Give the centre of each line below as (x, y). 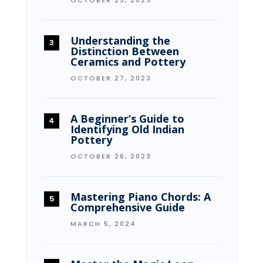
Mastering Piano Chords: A (141, 196)
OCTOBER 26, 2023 (111, 156)
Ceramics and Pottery (128, 61)
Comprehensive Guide (128, 207)
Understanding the (120, 40)
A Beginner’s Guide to (127, 118)
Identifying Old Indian (127, 129)
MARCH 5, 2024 (103, 223)
